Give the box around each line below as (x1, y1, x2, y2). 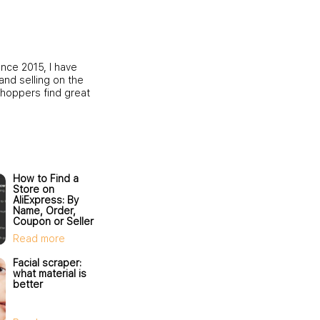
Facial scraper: (13, 256, 81, 269)
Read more (13, 232, 65, 244)
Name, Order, (13, 204, 76, 216)
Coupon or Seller (13, 215, 94, 227)
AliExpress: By (13, 194, 79, 206)
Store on (13, 183, 54, 195)
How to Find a (13, 172, 79, 184)
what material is (13, 267, 86, 279)
